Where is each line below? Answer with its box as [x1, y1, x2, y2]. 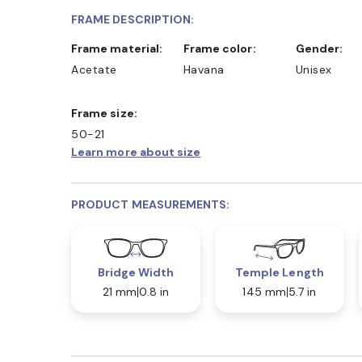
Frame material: [78, 41, 163, 57]
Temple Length [234, 265, 324, 280]
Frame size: [78, 106, 137, 121]
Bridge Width [97, 265, 175, 280]
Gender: [304, 41, 343, 57]
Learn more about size [71, 145, 201, 160]
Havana [183, 62, 225, 78]
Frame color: [189, 41, 256, 57]
